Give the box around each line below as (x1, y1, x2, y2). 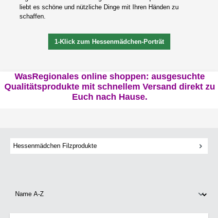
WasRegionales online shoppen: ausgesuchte (15, 72, 205, 82)
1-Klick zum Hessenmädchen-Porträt (54, 37, 164, 45)
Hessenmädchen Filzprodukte (13, 142, 97, 150)
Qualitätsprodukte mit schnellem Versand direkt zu (4, 82, 216, 92)
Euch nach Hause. (72, 92, 148, 102)
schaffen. (19, 12, 46, 20)
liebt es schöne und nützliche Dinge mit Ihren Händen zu (19, 3, 179, 11)
